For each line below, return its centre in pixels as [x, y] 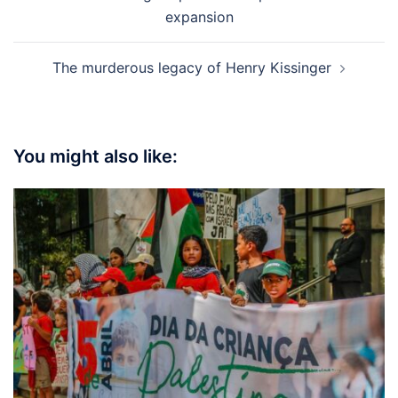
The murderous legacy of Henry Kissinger [192, 68]
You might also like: [96, 157]
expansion [199, 17]
